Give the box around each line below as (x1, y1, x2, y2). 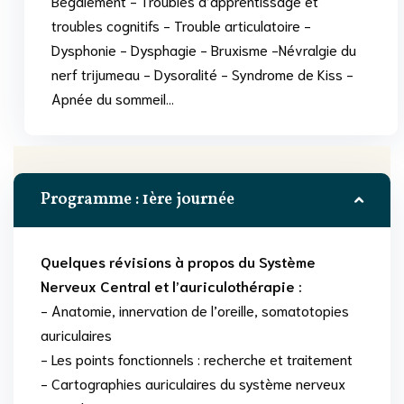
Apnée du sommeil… (51, 88, 174, 108)
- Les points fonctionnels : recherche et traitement (41, 349, 353, 369)
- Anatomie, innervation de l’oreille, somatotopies (41, 300, 349, 320)
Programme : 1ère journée (41, 188, 234, 212)
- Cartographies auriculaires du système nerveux (41, 373, 345, 393)
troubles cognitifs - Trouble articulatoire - (51, 15, 311, 35)
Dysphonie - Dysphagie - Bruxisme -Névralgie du (51, 40, 356, 60)
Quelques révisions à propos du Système (41, 252, 316, 271)
